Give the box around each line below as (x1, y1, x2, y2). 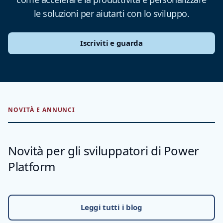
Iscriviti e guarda (80, 38, 143, 48)
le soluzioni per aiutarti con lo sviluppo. (33, 7, 190, 19)
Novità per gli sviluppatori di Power (8, 142, 200, 159)
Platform (8, 158, 56, 175)
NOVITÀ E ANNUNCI (8, 106, 76, 114)
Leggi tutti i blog (81, 202, 142, 212)
